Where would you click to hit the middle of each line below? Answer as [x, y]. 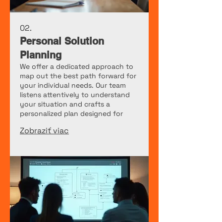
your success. [43, 123]
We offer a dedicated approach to [77, 67]
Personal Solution [62, 41]
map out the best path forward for [78, 76]
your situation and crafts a [65, 104]
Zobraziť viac [44, 131]
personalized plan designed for [71, 114]
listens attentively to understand [75, 95]
